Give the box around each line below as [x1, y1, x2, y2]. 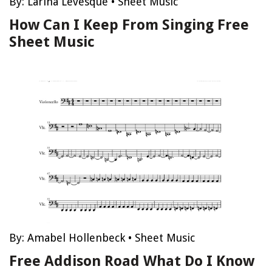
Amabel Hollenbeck [27, 231, 125, 244]
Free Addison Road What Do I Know [9, 253, 254, 270]
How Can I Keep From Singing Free [9, 16, 249, 33]
